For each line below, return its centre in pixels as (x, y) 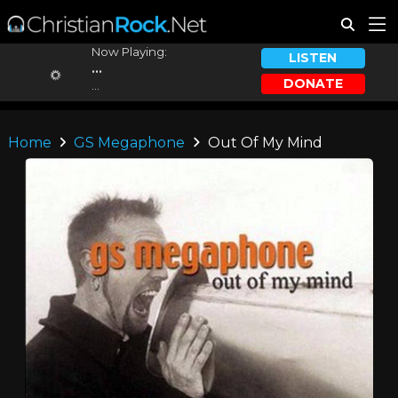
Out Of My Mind (263, 143)
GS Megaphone (130, 143)
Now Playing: (129, 52)
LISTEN (313, 58)
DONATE (313, 83)
